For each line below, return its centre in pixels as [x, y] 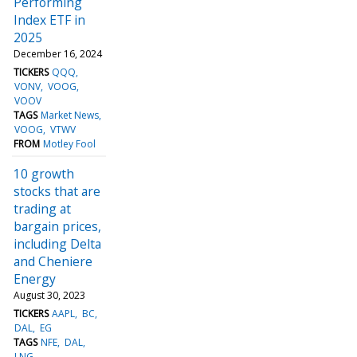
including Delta [57, 243]
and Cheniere [53, 261]
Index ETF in [49, 20]
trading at [42, 208]
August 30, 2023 [49, 295]
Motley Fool [70, 143]
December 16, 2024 [58, 53]
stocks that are [57, 191]
